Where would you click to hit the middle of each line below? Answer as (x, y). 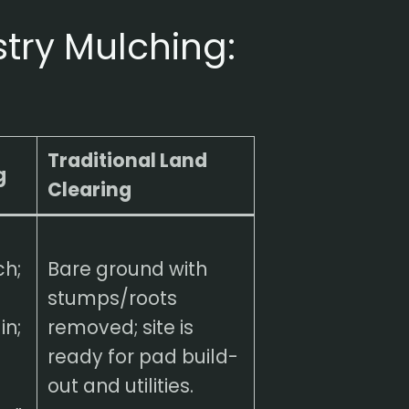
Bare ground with (127, 268)
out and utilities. (120, 385)
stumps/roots (112, 298)
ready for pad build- (142, 356)
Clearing (89, 189)
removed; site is (120, 327)
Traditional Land (127, 160)
